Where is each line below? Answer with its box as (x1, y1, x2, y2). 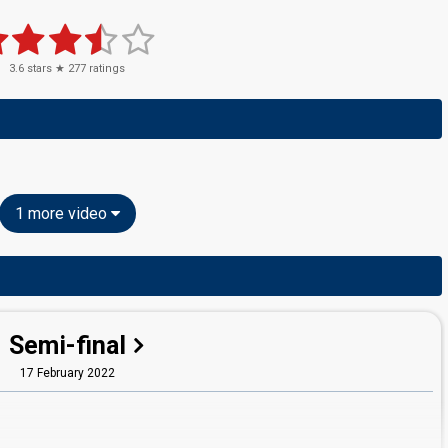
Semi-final (9, 331, 126, 360)
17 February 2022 (19, 366, 115, 380)
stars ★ (24, 62, 68, 75)
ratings (86, 62, 125, 75)
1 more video (14, 204, 111, 223)
